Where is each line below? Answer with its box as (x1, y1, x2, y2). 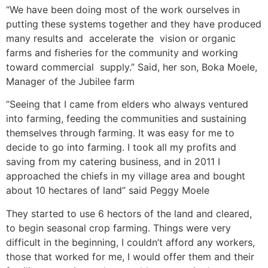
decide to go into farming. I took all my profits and (6, 141, 236, 154)
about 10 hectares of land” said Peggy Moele (6, 184, 209, 197)
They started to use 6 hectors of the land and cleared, (6, 207, 252, 220)
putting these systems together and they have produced (6, 17, 261, 30)
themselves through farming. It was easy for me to (6, 127, 234, 139)
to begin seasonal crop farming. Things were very (6, 221, 231, 234)
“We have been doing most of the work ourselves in (6, 3, 240, 16)
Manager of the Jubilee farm (6, 75, 135, 87)
